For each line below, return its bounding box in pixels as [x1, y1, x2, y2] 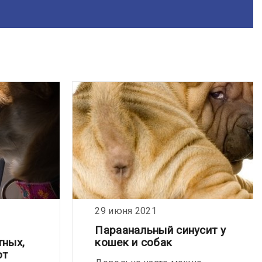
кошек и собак [95, 235, 173, 249]
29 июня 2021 [95, 205, 157, 216]
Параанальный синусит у [95, 223, 226, 237]
